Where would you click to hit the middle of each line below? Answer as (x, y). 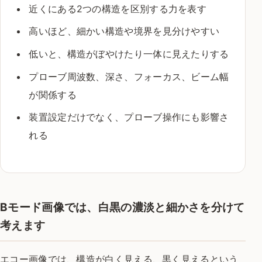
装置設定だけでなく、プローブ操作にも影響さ (129, 117)
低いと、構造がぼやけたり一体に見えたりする (129, 54)
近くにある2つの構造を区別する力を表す (118, 8)
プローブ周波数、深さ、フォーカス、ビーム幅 (129, 76)
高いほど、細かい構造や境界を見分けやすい (124, 31)
